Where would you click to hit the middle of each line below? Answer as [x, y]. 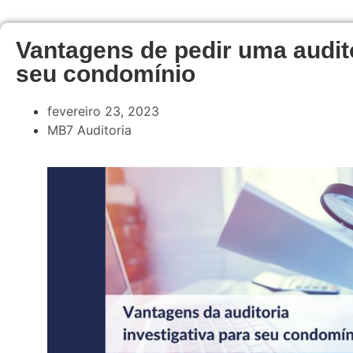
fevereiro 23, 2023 [103, 111]
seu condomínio [106, 74]
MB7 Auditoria [89, 130]
